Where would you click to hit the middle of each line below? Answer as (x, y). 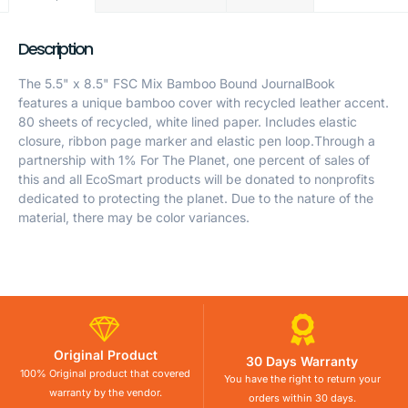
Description (55, 49)
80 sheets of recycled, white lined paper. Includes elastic (188, 122)
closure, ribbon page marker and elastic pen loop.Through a (197, 141)
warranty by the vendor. (105, 393)
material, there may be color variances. (134, 218)
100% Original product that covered (106, 374)
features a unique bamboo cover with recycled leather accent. (204, 103)
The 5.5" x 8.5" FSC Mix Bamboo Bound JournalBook (177, 84)
